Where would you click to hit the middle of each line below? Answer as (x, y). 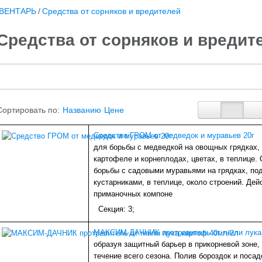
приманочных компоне (133, 194)
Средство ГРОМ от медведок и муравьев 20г (174, 136)
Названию (82, 110)
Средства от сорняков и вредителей (111, 11)
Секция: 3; (116, 209)
